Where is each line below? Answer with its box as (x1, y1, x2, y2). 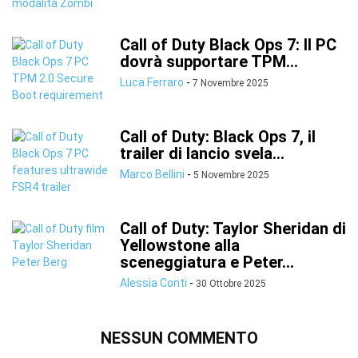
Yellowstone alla (120, 236, 240, 256)
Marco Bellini (120, 168, 185, 181)
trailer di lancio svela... (120, 144, 284, 164)
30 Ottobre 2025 (196, 278, 266, 290)
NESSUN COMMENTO (100, 328, 258, 348)
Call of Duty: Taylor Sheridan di (120, 219, 346, 239)
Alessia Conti (120, 276, 187, 290)
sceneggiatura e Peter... (120, 253, 294, 272)
